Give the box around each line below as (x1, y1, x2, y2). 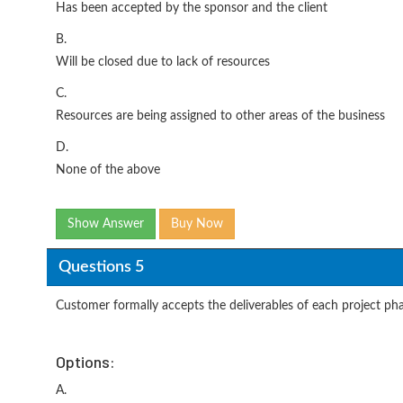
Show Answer (67, 218, 144, 230)
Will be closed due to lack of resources (56, 56, 270, 68)
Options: (56, 352, 115, 372)
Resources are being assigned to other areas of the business (56, 110, 385, 122)
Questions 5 (58, 258, 144, 275)
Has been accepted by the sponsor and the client (56, 2, 327, 14)
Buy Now (171, 218, 223, 230)
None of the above (56, 164, 160, 176)
